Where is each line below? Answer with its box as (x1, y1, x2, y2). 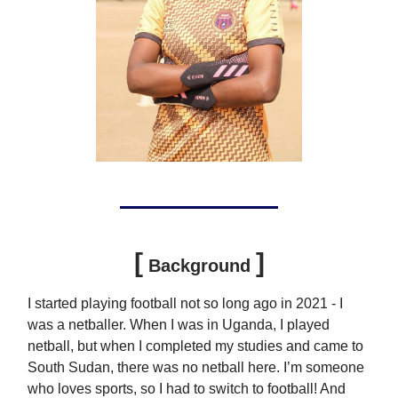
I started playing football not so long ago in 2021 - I (28, 296, 343, 312)
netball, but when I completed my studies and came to (28, 338, 363, 354)
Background (142, 256, 256, 276)
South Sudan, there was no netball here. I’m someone (28, 360, 364, 376)
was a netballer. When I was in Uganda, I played (28, 317, 330, 333)
